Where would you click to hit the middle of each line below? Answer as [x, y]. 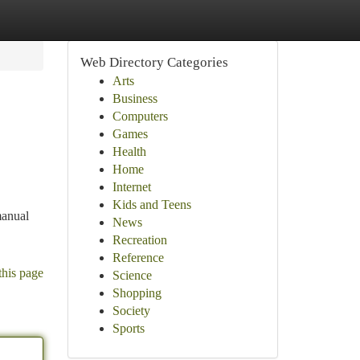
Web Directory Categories [154, 62]
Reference [138, 258]
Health [129, 151]
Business [135, 98]
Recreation [139, 240]
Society [131, 311]
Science [132, 275]
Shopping [137, 293]
